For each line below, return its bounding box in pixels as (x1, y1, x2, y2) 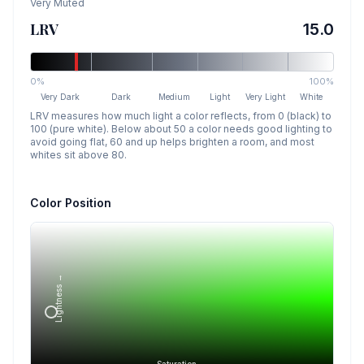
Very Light (245, 91, 286, 102)
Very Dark (41, 91, 80, 102)
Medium (158, 91, 191, 102)
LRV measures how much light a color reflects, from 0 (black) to (30, 109, 331, 122)
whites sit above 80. (30, 148, 127, 161)
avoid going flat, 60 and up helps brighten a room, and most (30, 135, 314, 148)
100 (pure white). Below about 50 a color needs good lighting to (30, 122, 332, 135)
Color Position (30, 195, 111, 210)
